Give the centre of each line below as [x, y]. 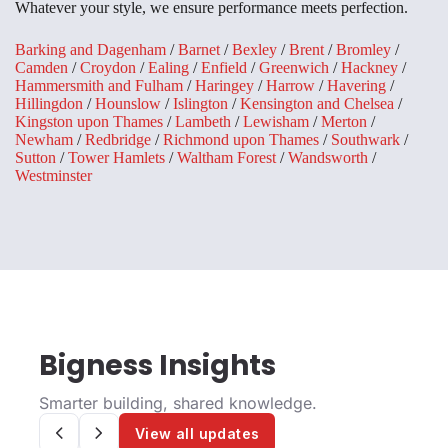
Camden [41, 68]
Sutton [35, 158]
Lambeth [203, 122]
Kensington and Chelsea [317, 104]
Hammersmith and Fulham [99, 86]
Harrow [290, 86]
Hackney [369, 68]
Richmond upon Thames [241, 140]
